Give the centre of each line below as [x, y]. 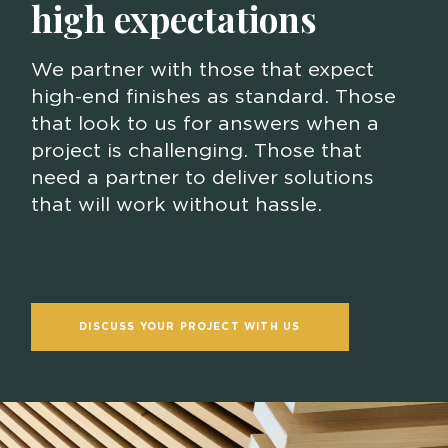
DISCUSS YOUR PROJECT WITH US [190, 327]
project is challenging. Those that [196, 150]
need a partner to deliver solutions [202, 177]
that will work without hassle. [176, 204]
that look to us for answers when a [204, 123]
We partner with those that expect [202, 69]
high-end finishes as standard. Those [213, 96]
